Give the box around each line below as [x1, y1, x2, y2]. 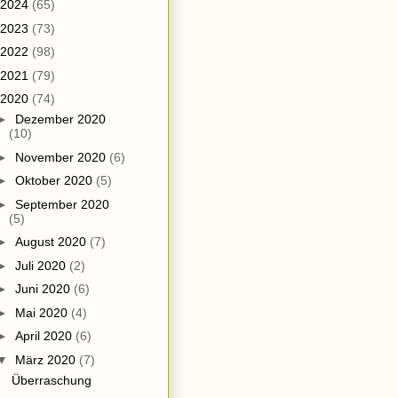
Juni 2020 [14, 282, 74, 297]
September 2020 [14, 196, 109, 211]
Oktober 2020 [14, 173, 96, 188]
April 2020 [14, 329, 76, 344]
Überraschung [11, 372, 92, 387]
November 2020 [14, 149, 109, 164]
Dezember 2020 [14, 112, 106, 127]
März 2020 [14, 352, 79, 367]
